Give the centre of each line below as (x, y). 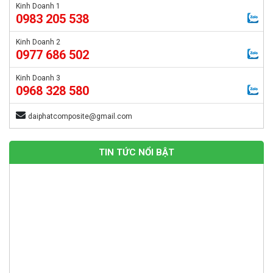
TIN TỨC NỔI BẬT (136, 152)
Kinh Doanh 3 (38, 78)
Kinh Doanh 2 (38, 42)
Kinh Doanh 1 (38, 6)
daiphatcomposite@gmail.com (80, 116)
